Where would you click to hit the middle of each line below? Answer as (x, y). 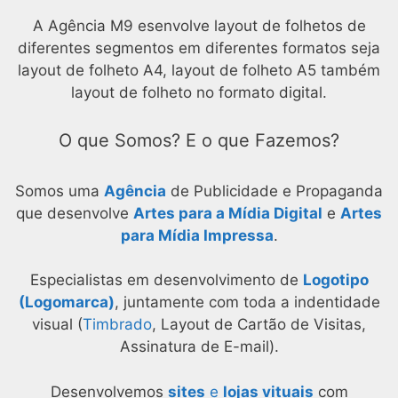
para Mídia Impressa (197, 235)
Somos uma (60, 191)
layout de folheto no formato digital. (199, 93)
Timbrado (117, 325)
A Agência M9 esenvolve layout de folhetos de (199, 26)
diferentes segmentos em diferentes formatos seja (199, 48)
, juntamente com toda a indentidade (247, 302)
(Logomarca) (66, 302)
